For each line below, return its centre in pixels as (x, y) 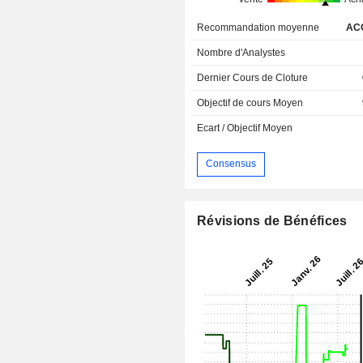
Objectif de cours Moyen (250, 102)
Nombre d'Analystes (241, 52)
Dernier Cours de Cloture (253, 77)
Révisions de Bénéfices (272, 220)
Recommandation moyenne (258, 27)
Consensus (231, 164)
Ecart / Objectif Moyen (245, 128)
